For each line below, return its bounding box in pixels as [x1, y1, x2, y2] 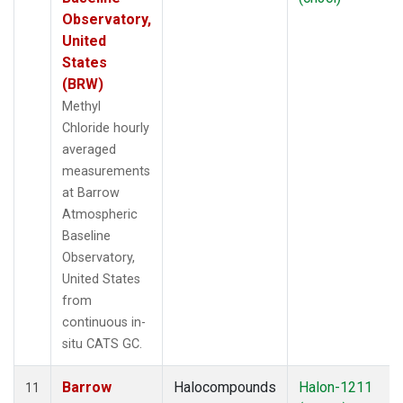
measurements [62, 163, 150, 179]
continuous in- [62, 314, 146, 330]
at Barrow [62, 184, 120, 201]
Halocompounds [174, 378, 276, 396]
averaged [62, 141, 116, 157]
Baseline [62, 228, 111, 244]
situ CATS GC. [62, 336, 142, 352]
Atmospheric [62, 206, 138, 222]
